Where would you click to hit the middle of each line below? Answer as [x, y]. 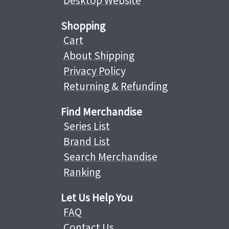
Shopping [83, 26]
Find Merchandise [101, 112]
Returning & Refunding [116, 86]
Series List [87, 126]
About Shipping [99, 55]
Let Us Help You [97, 198]
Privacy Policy [95, 71]
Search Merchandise [110, 157]
